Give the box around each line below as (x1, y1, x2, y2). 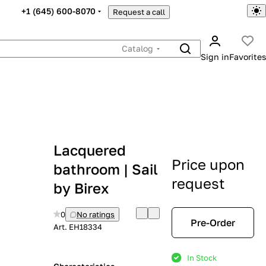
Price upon (172, 156, 245, 173)
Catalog (122, 43, 153, 53)
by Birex (53, 179, 109, 197)
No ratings (77, 210, 115, 219)
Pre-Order (191, 217, 235, 229)
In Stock (187, 253, 217, 262)
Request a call (112, 7, 165, 17)
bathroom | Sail (53, 160, 158, 178)
